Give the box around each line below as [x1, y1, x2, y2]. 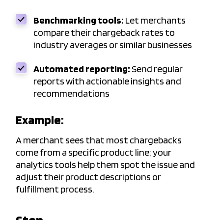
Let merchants [124, 14, 186, 27]
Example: [16, 112, 64, 128]
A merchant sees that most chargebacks [16, 134, 182, 146]
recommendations [33, 87, 111, 100]
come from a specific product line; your [16, 146, 171, 159]
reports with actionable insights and [33, 75, 181, 87]
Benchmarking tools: [33, 14, 124, 27]
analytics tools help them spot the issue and [16, 159, 195, 171]
